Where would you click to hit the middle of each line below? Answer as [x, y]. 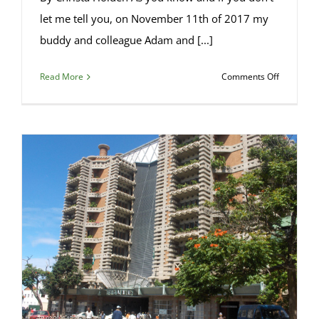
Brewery [295, 110]
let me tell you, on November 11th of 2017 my [154, 19]
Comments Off [250, 77]
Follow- [292, 127]
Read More [62, 77]
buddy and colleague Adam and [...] [126, 40]
